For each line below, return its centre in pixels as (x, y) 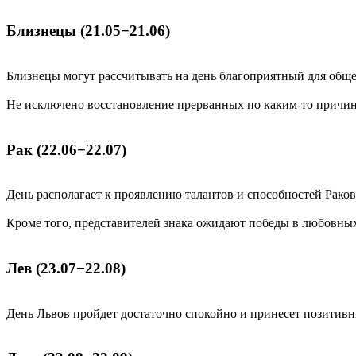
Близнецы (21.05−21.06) (88, 31)
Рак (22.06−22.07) (66, 149)
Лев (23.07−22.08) (66, 268)
